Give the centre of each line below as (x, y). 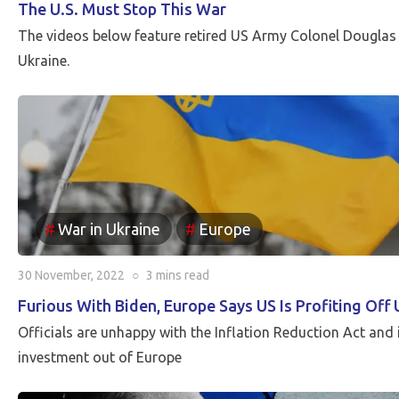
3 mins (164, 275)
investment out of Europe (100, 357)
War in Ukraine (109, 229)
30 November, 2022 (71, 275)
